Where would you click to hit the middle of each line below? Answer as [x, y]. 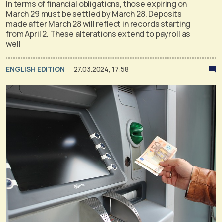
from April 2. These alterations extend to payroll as [98, 33]
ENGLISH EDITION [36, 69]
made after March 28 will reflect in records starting [98, 24]
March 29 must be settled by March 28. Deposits [94, 14]
